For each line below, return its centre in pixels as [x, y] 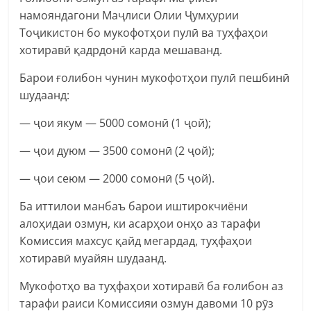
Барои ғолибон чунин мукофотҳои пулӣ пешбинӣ [155, 77]
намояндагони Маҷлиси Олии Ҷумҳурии [129, 15]
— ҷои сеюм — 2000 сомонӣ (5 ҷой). [117, 178]
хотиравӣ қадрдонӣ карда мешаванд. [121, 50]
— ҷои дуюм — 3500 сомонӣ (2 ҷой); [117, 150]
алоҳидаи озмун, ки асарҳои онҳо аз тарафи [140, 223]
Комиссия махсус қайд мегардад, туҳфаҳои [136, 241]
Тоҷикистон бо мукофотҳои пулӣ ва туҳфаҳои [144, 32]
